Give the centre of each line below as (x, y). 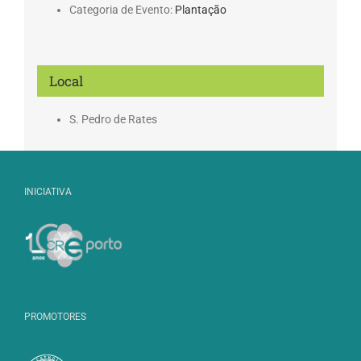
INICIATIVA (48, 192)
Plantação (200, 9)
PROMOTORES (55, 316)
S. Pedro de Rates (113, 119)
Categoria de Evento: (120, 9)
